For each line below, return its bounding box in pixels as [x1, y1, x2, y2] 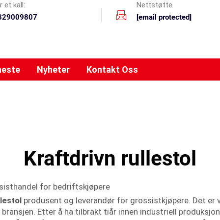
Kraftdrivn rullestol [24, 146, 196, 170]
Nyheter [37, 64, 70, 75]
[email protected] [137, 13, 192, 22]
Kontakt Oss [86, 64, 138, 75]
